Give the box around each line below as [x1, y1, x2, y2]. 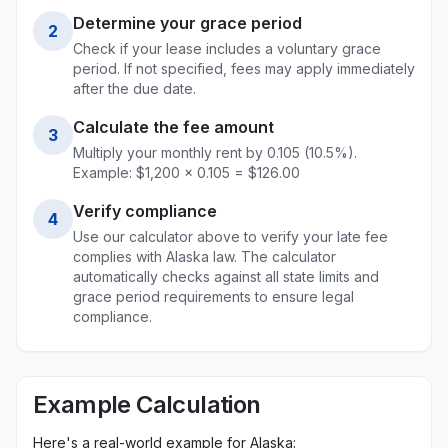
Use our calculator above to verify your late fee [73, 228, 388, 245]
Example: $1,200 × [73, 164, 197, 181]
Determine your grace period [73, 13, 302, 33]
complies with [73, 248, 166, 265]
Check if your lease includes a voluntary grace [73, 40, 381, 57]
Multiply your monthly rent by [73, 144, 267, 161]
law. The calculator [209, 248, 336, 265]
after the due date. [73, 80, 196, 97]
